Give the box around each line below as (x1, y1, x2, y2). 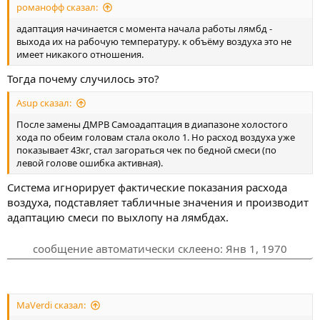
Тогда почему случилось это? (7, 71, 159, 86)
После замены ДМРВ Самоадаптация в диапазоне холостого (16, 118, 288, 131)
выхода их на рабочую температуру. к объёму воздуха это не (16, 35, 291, 48)
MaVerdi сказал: (16, 299, 86, 311)
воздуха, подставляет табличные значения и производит (7, 194, 309, 209)
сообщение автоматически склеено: (33, 241, 226, 256)
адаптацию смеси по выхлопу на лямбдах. (7, 209, 229, 224)
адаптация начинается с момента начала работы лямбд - (16, 22, 272, 35)
